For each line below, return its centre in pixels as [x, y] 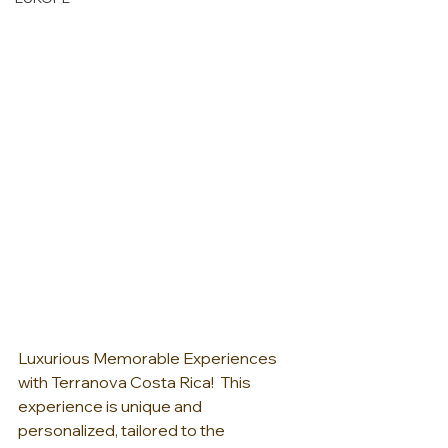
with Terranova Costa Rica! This [136, 382]
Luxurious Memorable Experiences [149, 358]
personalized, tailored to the [123, 430]
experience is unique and [111, 406]
